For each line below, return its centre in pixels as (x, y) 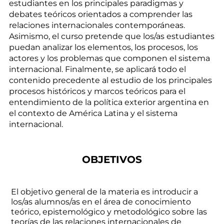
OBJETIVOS (112, 160)
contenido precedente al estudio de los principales (110, 80)
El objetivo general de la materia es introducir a (105, 191)
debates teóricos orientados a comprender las (100, 14)
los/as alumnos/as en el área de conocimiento (101, 201)
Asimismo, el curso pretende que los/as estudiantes (111, 36)
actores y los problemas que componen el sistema (109, 58)
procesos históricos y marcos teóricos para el (97, 91)
